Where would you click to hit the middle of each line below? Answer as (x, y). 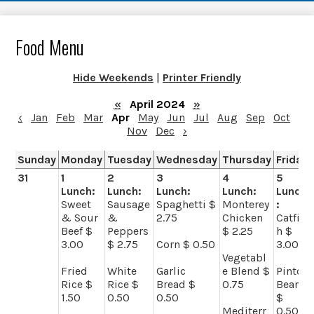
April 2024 (157, 104)
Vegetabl (245, 257)
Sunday (37, 159)
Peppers (128, 231)
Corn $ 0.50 (186, 244)
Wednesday (187, 159)
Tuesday (130, 159)
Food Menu (50, 47)
